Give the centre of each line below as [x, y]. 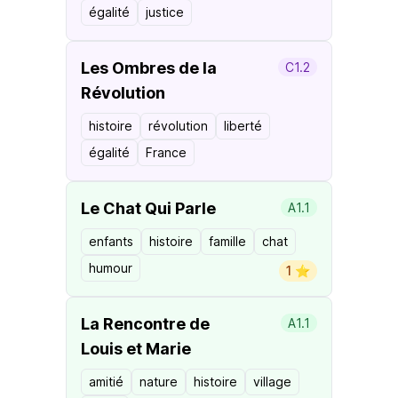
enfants [111, 241]
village [272, 382]
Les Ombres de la [149, 68]
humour [111, 268]
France [166, 152]
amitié [106, 382]
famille [227, 241]
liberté [243, 126]
